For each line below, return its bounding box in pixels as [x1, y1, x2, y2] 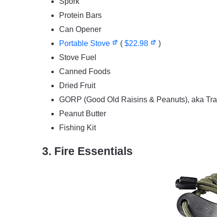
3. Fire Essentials [42, 145, 133, 158]
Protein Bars [59, 11, 102, 20]
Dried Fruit [59, 81, 95, 90]
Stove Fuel [59, 53, 96, 62]
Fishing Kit [59, 124, 96, 132]
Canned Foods [59, 67, 110, 76]
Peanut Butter [59, 109, 106, 118]
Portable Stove [59, 39, 112, 48]
